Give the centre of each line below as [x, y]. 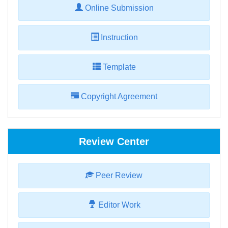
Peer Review [118, 176]
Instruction [118, 38]
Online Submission [118, 8]
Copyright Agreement [118, 97]
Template [118, 67]
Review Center [114, 142]
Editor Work [118, 205]
